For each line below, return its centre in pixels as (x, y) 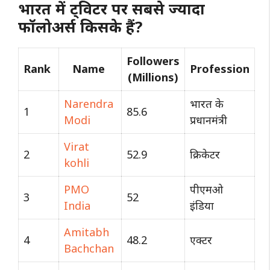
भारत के (207, 103)
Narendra (89, 103)
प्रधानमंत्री (210, 120)
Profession (220, 68)
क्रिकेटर (205, 154)
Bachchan (89, 248)
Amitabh (86, 232)
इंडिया (203, 205)
